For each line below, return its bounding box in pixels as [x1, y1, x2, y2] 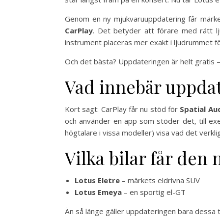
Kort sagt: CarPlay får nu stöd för [65, 104, 180, 114]
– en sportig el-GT [122, 187, 186, 197]
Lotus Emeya [75, 187, 122, 197]
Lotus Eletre [75, 175, 120, 186]
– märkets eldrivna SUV [120, 175, 200, 186]
